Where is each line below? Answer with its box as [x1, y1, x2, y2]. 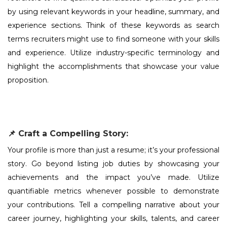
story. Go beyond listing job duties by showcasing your [8, 159, 219, 169]
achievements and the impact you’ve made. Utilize [8, 173, 219, 182]
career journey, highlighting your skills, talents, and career [8, 214, 219, 223]
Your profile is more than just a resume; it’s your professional [8, 145, 219, 155]
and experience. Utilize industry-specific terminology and [8, 48, 219, 58]
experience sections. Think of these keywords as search [8, 21, 219, 30]
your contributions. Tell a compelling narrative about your [8, 200, 219, 210]
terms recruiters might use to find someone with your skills [8, 34, 219, 44]
